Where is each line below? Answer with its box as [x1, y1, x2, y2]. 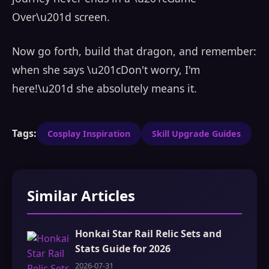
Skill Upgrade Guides [152, 128, 241, 140]
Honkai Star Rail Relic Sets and [75, 227, 222, 241]
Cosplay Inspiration [47, 128, 130, 140]
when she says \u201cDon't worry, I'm [12, 62, 200, 77]
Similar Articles [27, 186, 135, 206]
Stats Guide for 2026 [75, 242, 171, 256]
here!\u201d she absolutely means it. [12, 81, 197, 96]
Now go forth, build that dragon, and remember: [12, 44, 256, 59]
